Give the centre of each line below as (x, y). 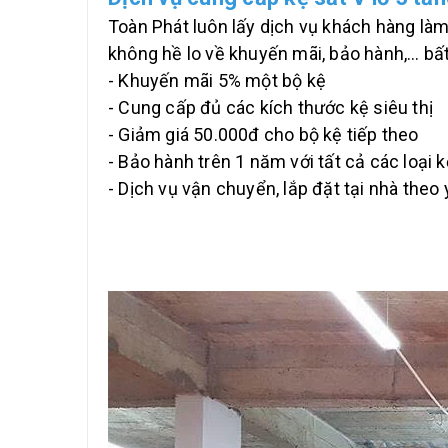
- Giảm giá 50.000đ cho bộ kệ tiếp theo (263, 135)
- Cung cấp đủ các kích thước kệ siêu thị (271, 108)
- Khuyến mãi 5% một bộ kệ (217, 81)
